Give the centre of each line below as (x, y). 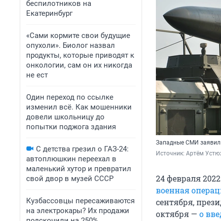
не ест (37, 75)
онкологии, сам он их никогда (79, 65)
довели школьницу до (65, 117)
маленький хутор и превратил (79, 169)
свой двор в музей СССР (70, 179)
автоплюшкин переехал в (71, 159)
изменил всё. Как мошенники (79, 107)
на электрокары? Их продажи (78, 211)
